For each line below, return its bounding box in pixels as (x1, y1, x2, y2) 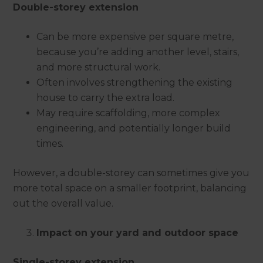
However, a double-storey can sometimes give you (13, 167, 250, 179)
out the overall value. (13, 198, 114, 210)
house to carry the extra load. (36, 92, 175, 104)
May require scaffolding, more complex (36, 107, 221, 119)
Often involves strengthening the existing (36, 77, 233, 89)
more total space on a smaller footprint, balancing (13, 183, 247, 194)
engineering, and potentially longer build (36, 123, 231, 134)
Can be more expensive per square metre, (36, 31, 234, 43)
